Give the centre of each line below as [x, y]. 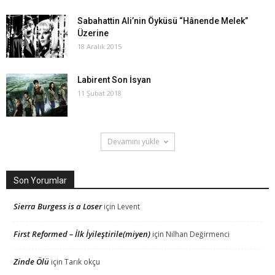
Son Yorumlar [40, 181]
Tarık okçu [82, 262]
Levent [129, 207]
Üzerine [93, 33]
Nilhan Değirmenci [198, 234]
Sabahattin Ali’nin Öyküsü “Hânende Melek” [163, 21]
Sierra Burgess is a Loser [58, 207]
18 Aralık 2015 [99, 47]
